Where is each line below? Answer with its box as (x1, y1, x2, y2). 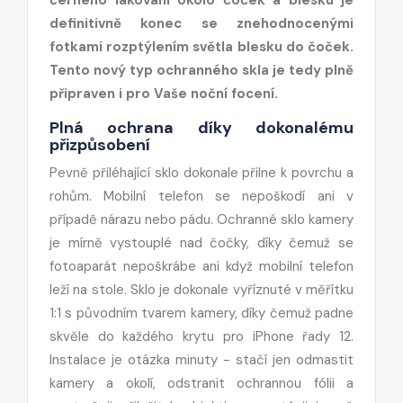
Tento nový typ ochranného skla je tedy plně (49, 60, 354, 79)
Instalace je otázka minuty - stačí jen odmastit (49, 350, 354, 369)
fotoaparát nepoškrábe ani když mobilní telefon (49, 256, 354, 275)
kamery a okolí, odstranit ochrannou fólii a (49, 373, 354, 392)
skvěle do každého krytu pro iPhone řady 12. (49, 327, 354, 345)
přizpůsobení (49, 133, 150, 156)
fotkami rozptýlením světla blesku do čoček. (49, 37, 354, 56)
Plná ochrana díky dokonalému (49, 116, 354, 139)
